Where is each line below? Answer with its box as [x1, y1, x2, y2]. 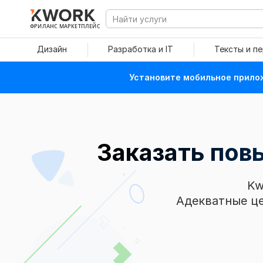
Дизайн [37, 44, 67, 54]
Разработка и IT [108, 44, 173, 54]
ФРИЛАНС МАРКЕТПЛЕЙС [30, 22, 100, 29]
